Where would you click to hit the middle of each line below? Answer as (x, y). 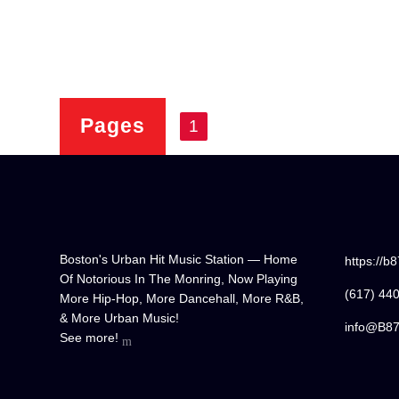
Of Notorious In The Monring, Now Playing (179, 279)
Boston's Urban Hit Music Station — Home (179, 260)
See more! (91, 338)
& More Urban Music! (120, 318)
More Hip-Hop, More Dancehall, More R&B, (182, 299)
